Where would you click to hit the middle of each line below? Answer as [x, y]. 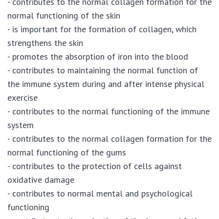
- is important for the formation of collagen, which [102, 29]
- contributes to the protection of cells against [95, 166]
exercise [22, 97]
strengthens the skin [45, 43]
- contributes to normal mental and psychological [100, 193]
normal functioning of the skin [64, 15]
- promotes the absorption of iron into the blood [98, 56]
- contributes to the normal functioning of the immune [109, 111]
